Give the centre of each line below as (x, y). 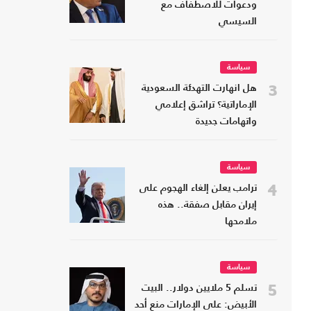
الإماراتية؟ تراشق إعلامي (206, 106)
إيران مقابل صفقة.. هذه (208, 205)
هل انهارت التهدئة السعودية (199, 89)
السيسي (238, 22)
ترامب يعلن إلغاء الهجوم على (198, 189)
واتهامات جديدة (226, 122)
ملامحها (241, 222)
